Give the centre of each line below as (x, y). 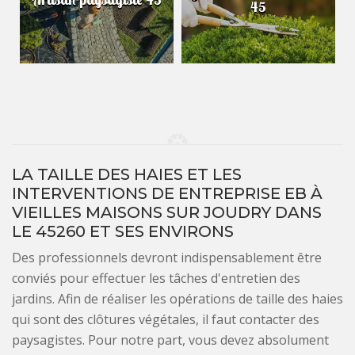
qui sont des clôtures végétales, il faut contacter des (166, 319)
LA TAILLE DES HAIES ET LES (127, 174)
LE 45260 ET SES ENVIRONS (123, 231)
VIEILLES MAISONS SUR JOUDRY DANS (167, 212)
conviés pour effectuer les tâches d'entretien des (156, 278)
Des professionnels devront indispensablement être (167, 257)
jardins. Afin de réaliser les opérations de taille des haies (177, 298)
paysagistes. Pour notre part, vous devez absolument (170, 340)
